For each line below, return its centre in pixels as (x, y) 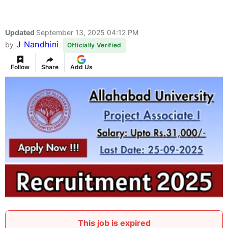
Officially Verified (94, 45)
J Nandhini (37, 45)
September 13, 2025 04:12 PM (87, 33)
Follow (20, 67)
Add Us (81, 67)
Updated (21, 33)
